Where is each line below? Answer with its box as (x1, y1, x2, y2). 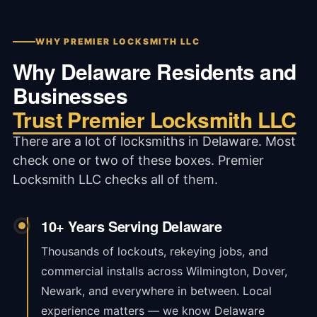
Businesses (12, 79, 127, 110)
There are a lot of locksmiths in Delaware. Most (12, 133, 296, 149)
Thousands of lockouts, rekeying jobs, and (40, 243, 268, 258)
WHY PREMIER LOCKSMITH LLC (35, 35, 200, 47)
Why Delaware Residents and (12, 55, 296, 86)
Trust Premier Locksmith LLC (12, 103, 296, 134)
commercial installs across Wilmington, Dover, (40, 263, 287, 278)
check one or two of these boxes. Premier (12, 152, 264, 168)
